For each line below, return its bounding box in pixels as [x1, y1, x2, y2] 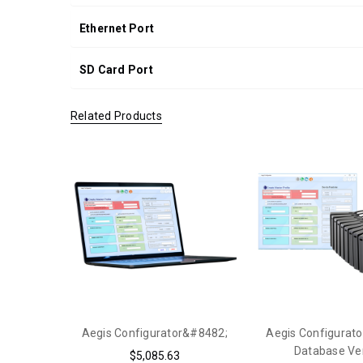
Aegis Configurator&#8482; [81, 326, 228, 340]
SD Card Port [79, 63, 153, 77]
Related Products [70, 109, 162, 122]
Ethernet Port [79, 22, 155, 36]
